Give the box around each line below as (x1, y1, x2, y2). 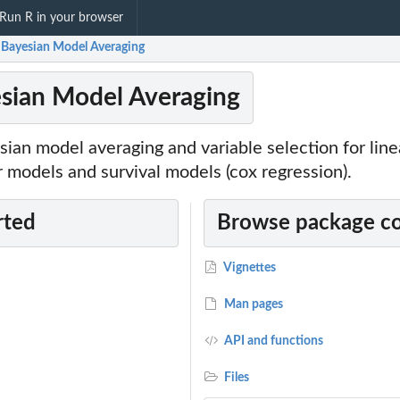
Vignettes (221, 262, 277, 275)
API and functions (221, 335, 324, 348)
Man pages (221, 298, 284, 312)
